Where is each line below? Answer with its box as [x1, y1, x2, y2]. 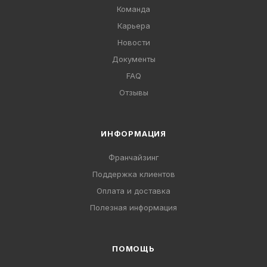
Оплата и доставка [97, 186, 170, 195]
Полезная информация [90, 203, 177, 212]
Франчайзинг [108, 153, 159, 162]
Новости [117, 38, 150, 47]
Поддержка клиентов [92, 169, 175, 179]
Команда [117, 4, 150, 14]
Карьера [117, 21, 150, 30]
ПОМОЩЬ [112, 244, 155, 253]
